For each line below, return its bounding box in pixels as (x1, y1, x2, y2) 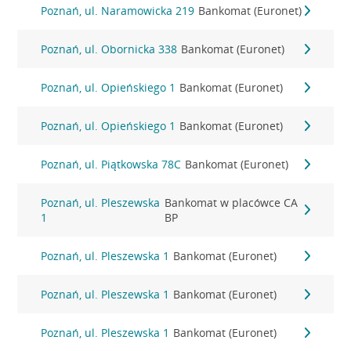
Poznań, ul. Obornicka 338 (41, 42, 178, 56)
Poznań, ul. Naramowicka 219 (41, 3, 195, 18)
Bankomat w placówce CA (164, 195, 298, 210)
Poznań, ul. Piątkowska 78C (41, 157, 182, 172)
